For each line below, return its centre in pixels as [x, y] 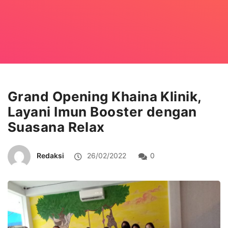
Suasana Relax [56, 127]
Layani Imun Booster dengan [102, 111]
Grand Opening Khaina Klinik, [105, 96]
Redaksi [50, 155]
